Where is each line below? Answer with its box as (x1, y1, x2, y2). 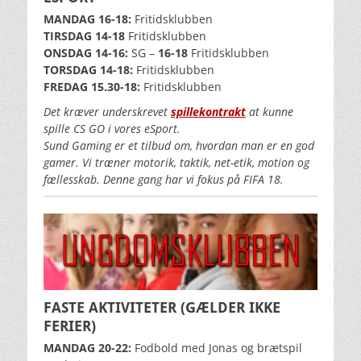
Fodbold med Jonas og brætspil (135, 339, 302, 355)
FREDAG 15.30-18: (44, 79, 143, 95)
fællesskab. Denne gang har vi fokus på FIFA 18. (44, 172, 284, 188)
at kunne (246, 104, 293, 120)
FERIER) (44, 317, 96, 334)
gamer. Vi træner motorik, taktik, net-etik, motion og (44, 155, 309, 171)
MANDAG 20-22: (44, 339, 135, 355)
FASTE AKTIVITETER (44, 298, 180, 316)
